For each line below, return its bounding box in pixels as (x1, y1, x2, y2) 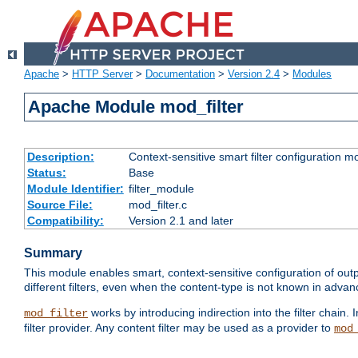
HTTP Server (72, 68, 133, 81)
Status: (26, 166, 66, 180)
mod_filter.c (128, 198, 187, 212)
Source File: (26, 198, 93, 212)
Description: (26, 150, 94, 164)
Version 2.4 (228, 68, 280, 81)
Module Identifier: (26, 182, 124, 196)
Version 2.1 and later (128, 214, 233, 228)
